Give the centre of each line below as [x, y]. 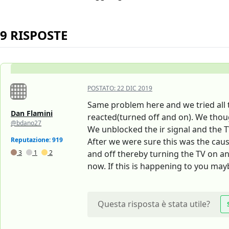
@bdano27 [26, 123]
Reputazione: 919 [37, 140]
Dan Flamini [32, 113]
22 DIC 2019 [135, 88]
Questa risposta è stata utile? [154, 204]
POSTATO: [102, 88]
